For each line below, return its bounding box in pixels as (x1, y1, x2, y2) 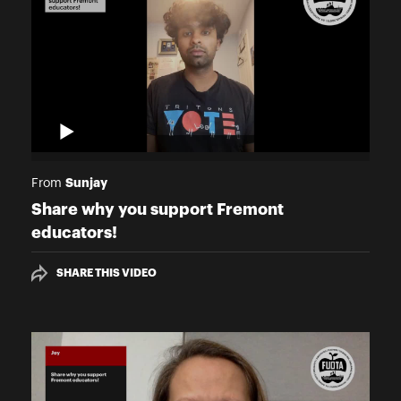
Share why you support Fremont (31, 201, 284, 218)
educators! (31, 225, 117, 242)
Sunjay (65, 176, 107, 190)
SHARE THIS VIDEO (56, 268, 157, 279)
